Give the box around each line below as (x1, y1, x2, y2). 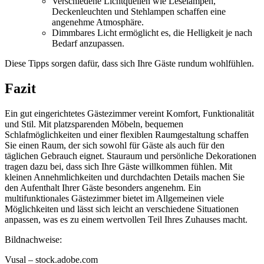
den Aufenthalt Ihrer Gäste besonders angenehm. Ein (5, 182, 201, 193)
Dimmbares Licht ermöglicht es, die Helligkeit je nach (52, 27, 252, 38)
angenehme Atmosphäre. (52, 16, 144, 27)
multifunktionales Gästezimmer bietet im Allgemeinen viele (5, 193, 224, 203)
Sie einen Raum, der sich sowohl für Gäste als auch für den (5, 140, 225, 150)
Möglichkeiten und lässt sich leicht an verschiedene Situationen (5, 203, 239, 214)
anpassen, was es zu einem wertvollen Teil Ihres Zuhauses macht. (5, 214, 247, 225)
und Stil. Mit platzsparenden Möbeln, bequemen (5, 118, 183, 129)
